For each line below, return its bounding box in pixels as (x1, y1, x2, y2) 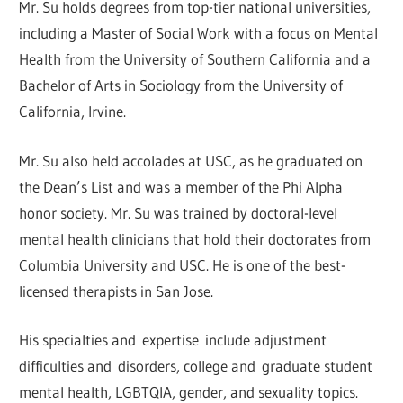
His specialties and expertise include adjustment (19, 330, 327, 350)
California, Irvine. (19, 102, 127, 121)
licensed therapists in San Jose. (19, 281, 214, 300)
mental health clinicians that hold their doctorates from (19, 228, 372, 248)
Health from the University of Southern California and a (19, 49, 372, 69)
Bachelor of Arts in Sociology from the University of (19, 76, 344, 95)
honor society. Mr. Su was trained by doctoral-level (19, 202, 338, 222)
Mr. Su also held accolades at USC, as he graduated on (19, 150, 363, 170)
